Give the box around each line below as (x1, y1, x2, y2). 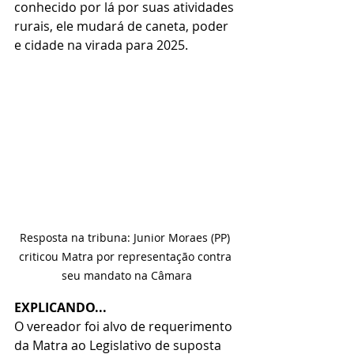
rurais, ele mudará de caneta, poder (14, 17, 232, 36)
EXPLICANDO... (14, 298, 107, 316)
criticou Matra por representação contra (18, 248, 235, 264)
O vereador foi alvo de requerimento (14, 317, 235, 335)
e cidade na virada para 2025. (14, 36, 188, 55)
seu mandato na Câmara (61, 267, 192, 283)
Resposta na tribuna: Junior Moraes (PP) (20, 229, 233, 245)
